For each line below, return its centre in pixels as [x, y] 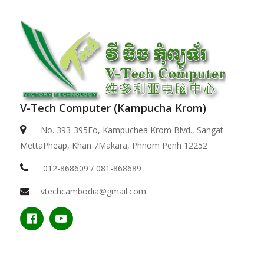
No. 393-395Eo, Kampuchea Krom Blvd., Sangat [132, 130]
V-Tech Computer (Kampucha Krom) [113, 108]
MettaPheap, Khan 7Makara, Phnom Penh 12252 [113, 146]
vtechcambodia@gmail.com [93, 192]
